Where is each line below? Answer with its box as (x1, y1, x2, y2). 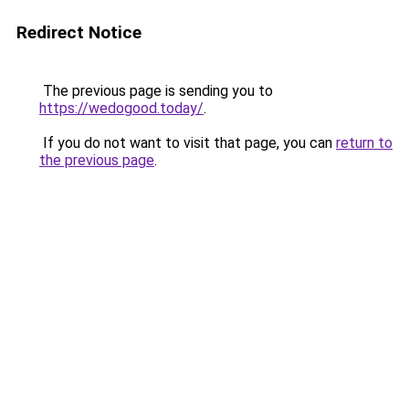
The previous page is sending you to (39, 82, 273, 100)
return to (336, 134, 393, 152)
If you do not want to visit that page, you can (39, 134, 336, 152)
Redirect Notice (16, 22, 142, 43)
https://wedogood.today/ (39, 100, 204, 117)
